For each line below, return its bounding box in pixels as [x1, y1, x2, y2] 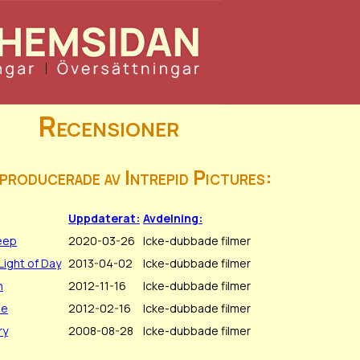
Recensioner [38, 108, 179, 145]
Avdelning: [143, 211, 202, 227]
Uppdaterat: [68, 211, 140, 227]
